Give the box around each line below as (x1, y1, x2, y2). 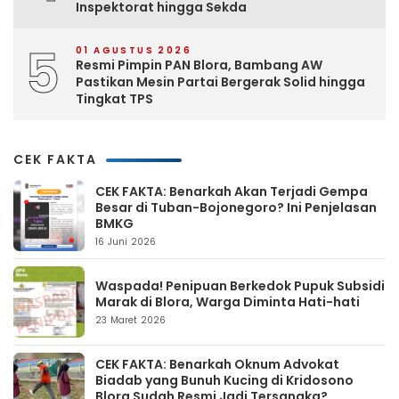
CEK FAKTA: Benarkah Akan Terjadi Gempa (95, 183, 368, 201)
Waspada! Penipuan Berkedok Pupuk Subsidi (95, 277, 385, 296)
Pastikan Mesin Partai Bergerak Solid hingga (76, 73, 365, 92)
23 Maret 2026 (95, 313, 167, 328)
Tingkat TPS (76, 90, 153, 109)
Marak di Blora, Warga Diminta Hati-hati (95, 293, 360, 312)
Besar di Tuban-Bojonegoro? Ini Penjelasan (95, 199, 377, 217)
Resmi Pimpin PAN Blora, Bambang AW (76, 56, 322, 75)
